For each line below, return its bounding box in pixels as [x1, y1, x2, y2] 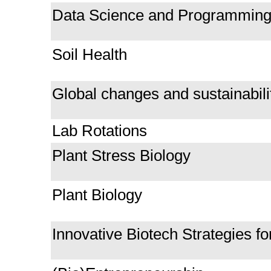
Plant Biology [52, 185, 142, 204]
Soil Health [52, 45, 131, 64]
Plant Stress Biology [52, 146, 191, 165]
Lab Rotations [52, 121, 147, 140]
